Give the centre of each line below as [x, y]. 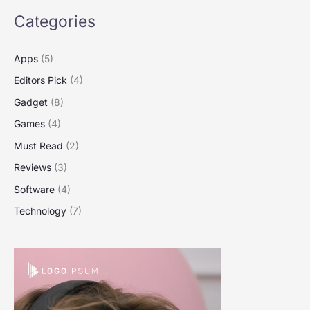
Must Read [38, 145]
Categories [55, 21]
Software [34, 189]
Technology [40, 211]
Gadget [31, 102]
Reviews [33, 167]
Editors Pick [40, 80]
